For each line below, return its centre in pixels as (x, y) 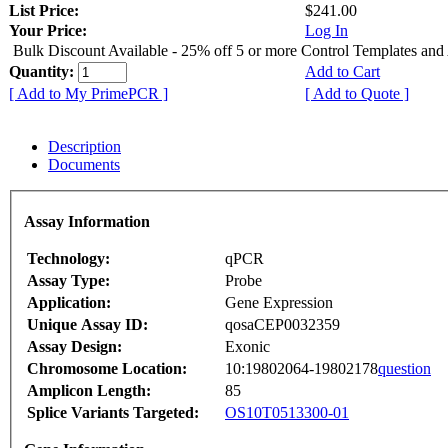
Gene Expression (279, 303)
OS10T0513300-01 (287, 413)
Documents (84, 164)
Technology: (68, 259)
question (404, 369)
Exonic (247, 347)
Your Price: (48, 30)
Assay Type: (68, 281)
